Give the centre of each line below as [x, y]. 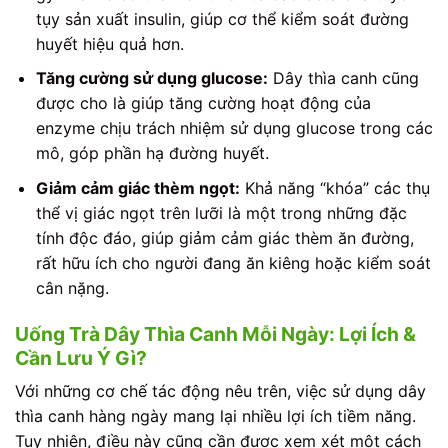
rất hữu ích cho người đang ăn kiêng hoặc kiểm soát [233, 262]
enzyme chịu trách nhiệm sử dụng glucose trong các [234, 128]
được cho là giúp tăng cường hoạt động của [203, 103]
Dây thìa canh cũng [343, 78]
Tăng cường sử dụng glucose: [151, 78]
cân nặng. [72, 287]
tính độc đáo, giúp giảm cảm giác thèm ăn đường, [224, 237]
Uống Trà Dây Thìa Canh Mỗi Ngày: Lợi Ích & [215, 333]
